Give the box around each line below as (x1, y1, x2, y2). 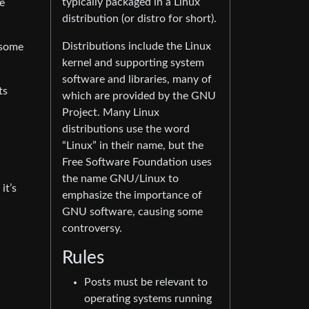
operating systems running (84, 293, 212, 304)
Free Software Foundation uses (62, 157, 212, 168)
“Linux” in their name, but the (62, 140, 203, 151)
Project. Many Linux (62, 107, 159, 118)
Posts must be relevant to (84, 277, 208, 288)
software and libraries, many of (62, 74, 212, 85)
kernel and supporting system (62, 57, 204, 68)
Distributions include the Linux (62, 41, 211, 52)
